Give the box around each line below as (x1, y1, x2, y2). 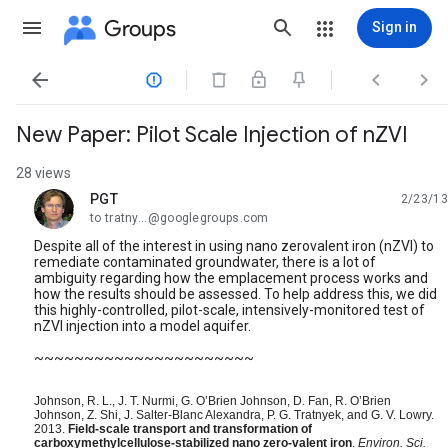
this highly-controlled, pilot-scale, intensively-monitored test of (34, 302, 425, 318)
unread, (90, 198, 138, 215)
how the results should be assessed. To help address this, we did (34, 286, 437, 302)
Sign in (372, 19, 417, 35)
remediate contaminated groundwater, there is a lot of (34, 254, 376, 270)
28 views (16, 165, 71, 181)
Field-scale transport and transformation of (68, 422, 312, 436)
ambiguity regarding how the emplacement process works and (34, 270, 428, 286)
